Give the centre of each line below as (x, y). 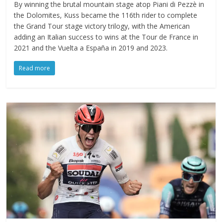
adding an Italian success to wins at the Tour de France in (106, 37)
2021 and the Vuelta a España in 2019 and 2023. (91, 48)
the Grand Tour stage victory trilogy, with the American (102, 26)
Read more (35, 68)
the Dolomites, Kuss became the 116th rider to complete (106, 15)
